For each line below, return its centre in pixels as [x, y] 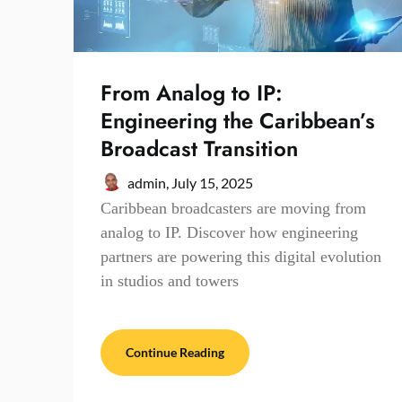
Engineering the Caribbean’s [238, 120]
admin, [149, 182]
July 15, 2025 [212, 182]
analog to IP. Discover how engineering [229, 232]
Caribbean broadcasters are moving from [233, 208]
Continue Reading [175, 352]
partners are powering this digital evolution [241, 256]
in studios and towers [170, 280]
